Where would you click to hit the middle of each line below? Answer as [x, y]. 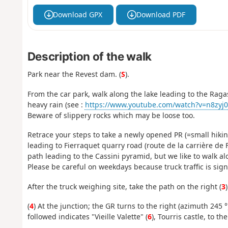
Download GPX [78, 15]
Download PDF [161, 15]
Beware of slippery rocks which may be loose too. [111, 115]
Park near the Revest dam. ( [74, 74]
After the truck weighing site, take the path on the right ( [124, 186]
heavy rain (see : [56, 104]
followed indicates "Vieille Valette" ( [87, 217]
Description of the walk [89, 56]
